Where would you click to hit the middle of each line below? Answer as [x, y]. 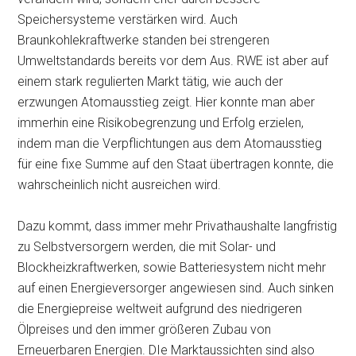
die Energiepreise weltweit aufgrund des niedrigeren [160, 309]
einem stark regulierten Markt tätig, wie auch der [151, 81]
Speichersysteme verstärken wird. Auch [128, 19]
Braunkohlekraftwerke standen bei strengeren [144, 40]
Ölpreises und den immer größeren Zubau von [145, 329]
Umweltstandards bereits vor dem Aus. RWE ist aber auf [173, 61]
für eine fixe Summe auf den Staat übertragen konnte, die [176, 164]
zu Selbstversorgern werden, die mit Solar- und [147, 247]
